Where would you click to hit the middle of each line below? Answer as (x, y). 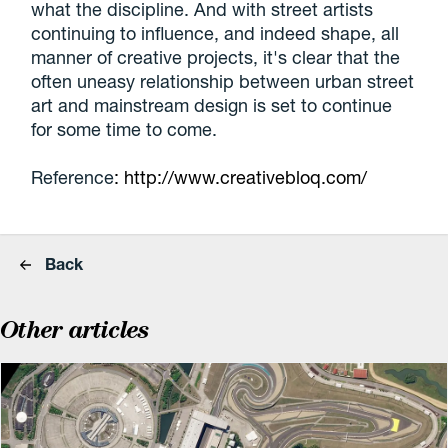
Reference (73, 177)
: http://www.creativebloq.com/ (241, 177)
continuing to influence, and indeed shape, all (215, 33)
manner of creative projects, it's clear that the (216, 57)
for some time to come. (124, 129)
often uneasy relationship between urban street (223, 81)
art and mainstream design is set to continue (212, 105)
